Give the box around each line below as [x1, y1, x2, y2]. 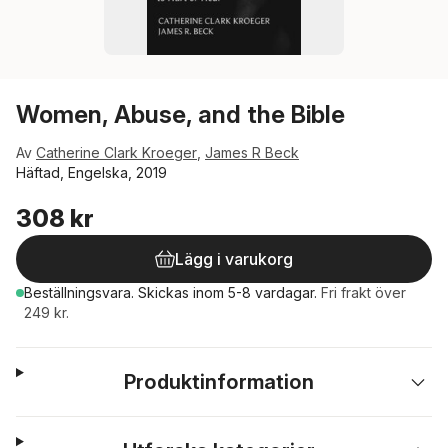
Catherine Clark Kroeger [36, 144, 197, 161]
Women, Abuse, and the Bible [16, 100, 345, 129]
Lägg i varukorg [175, 249, 293, 269]
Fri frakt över [321, 284, 406, 301]
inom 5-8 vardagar [193, 284, 314, 301]
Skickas [138, 284, 193, 301]
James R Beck [205, 144, 299, 161]
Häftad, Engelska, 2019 [16, 164, 167, 181]
